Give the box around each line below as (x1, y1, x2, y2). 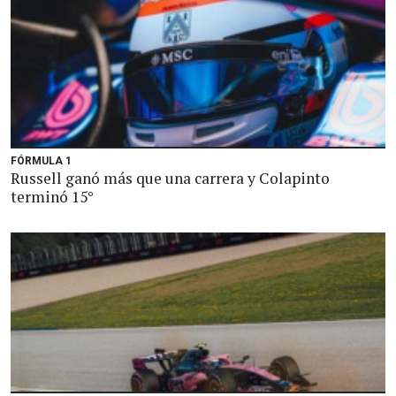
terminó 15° (11, 187, 94, 207)
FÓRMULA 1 (11, 155, 72, 167)
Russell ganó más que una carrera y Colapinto (11, 168, 330, 188)
